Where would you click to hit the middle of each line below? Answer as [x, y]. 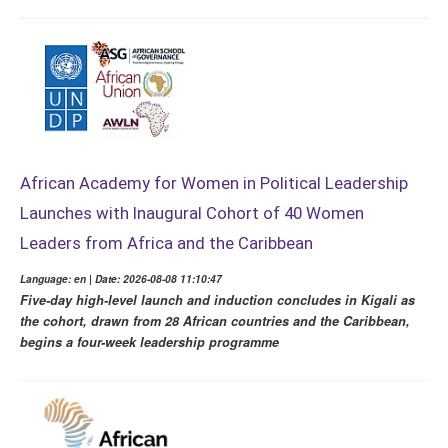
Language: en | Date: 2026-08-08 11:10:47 [121, 279]
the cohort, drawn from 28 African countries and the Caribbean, [215, 321]
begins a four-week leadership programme [149, 342]
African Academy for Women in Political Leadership [214, 183]
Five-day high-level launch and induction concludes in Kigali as [217, 300]
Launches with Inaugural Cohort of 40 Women [192, 213]
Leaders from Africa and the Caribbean [166, 243]
